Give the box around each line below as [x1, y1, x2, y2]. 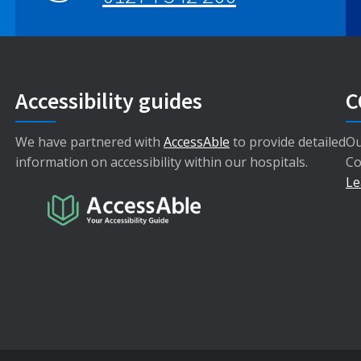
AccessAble [164, 132, 230, 151]
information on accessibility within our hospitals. [15, 152, 308, 171]
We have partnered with [15, 132, 164, 151]
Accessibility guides [15, 85, 202, 115]
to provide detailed [230, 132, 346, 151]
